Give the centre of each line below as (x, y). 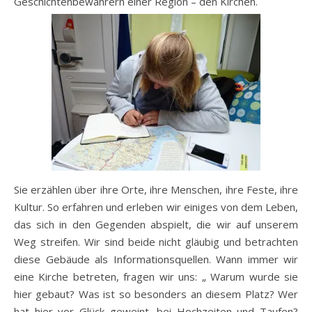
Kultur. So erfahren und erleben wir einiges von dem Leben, (156, 207)
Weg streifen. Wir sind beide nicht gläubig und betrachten (156, 242)
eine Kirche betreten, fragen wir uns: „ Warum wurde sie (156, 276)
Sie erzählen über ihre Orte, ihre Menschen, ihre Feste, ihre (156, 189)
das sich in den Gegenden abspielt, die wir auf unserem (156, 224)
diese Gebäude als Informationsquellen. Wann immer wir (156, 259)
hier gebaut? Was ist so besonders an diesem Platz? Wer (156, 294)
